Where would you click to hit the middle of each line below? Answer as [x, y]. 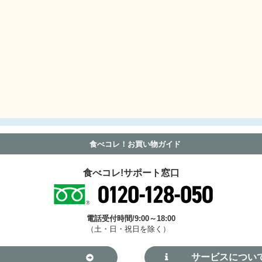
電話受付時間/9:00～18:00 [131, 218]
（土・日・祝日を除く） [128, 229]
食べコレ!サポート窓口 [131, 173]
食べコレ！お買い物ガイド [135, 144]
